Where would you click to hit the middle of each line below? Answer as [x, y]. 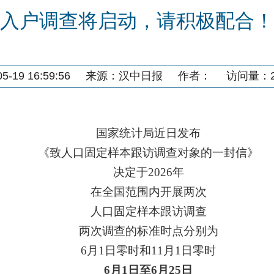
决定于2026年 [148, 172]
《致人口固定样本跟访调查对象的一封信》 [149, 153]
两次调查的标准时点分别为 [148, 231]
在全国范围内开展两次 [148, 192]
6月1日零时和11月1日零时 [149, 250]
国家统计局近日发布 [149, 133]
